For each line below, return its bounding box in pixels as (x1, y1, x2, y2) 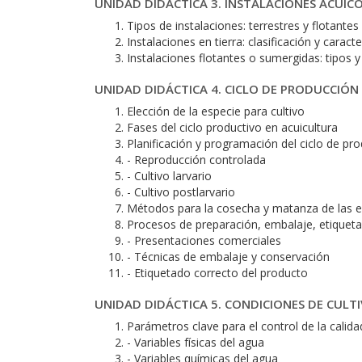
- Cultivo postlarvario (127, 184, 235, 200)
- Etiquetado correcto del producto (127, 265, 308, 280)
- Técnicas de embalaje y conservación (127, 249, 330, 264)
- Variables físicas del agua (127, 335, 264, 350)
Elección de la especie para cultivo (127, 103, 305, 119)
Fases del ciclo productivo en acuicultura (127, 120, 338, 135)
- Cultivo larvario (127, 168, 212, 183)
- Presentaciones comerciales (127, 233, 281, 248)
